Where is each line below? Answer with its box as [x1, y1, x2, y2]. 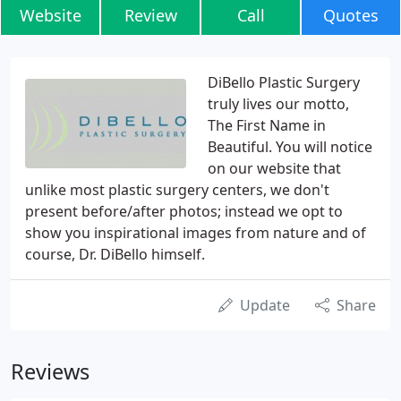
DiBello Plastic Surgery [208, 73, 360, 92]
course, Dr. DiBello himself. [25, 244, 205, 264]
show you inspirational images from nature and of [25, 223, 366, 243]
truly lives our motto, [208, 94, 349, 114]
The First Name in [208, 115, 326, 135]
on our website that [208, 158, 341, 178]
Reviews [11, 357, 90, 386]
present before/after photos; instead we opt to [25, 201, 343, 221]
